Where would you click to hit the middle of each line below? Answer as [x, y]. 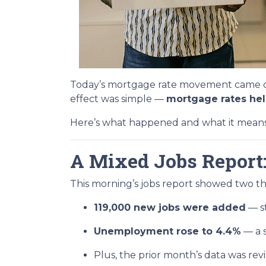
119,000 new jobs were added [170, 208]
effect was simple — [118, 99]
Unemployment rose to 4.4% [167, 231]
